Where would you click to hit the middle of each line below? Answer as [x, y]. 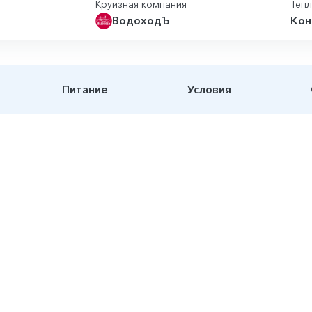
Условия [209, 89]
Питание [85, 89]
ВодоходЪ [141, 20]
